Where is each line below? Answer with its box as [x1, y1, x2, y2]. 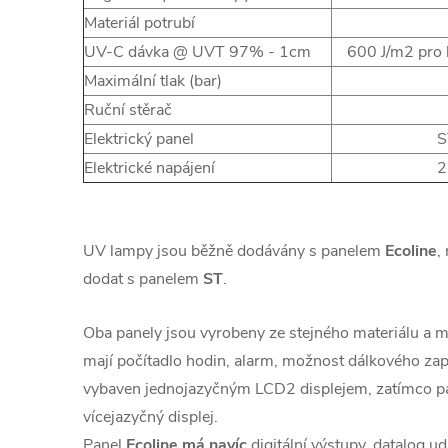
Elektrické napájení [84, 156, 215, 179]
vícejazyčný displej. [83, 405, 218, 428]
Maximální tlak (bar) [84, 69, 222, 92]
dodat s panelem [83, 267, 203, 290]
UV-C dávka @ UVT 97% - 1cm [84, 40, 311, 63]
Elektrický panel [84, 127, 194, 150]
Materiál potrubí [84, 11, 195, 34]
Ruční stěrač [84, 98, 172, 121]
